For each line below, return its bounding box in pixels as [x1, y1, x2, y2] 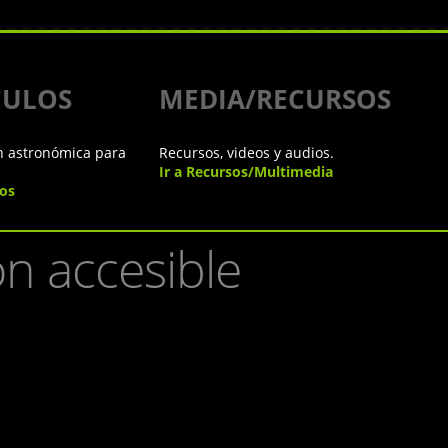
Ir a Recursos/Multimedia [158, 162, 333, 181]
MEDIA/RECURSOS [158, 81, 391, 117]
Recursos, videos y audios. [158, 143, 334, 162]
